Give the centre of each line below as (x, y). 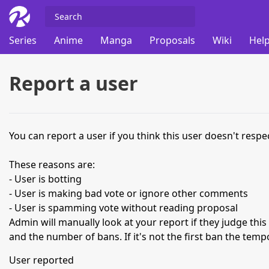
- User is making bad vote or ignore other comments (128, 193)
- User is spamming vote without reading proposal (123, 208)
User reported (41, 260)
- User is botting (45, 179)
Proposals (172, 41)
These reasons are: (52, 165)
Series (23, 41)
